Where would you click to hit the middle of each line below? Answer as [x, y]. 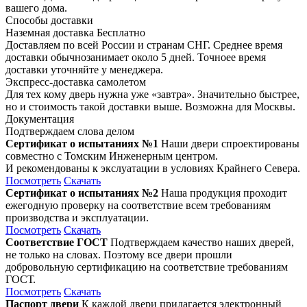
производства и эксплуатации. [77, 217]
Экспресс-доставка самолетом [76, 82]
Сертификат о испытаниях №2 [82, 193]
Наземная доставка [51, 32]
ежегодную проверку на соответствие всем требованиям [138, 205]
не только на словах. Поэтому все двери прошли [119, 254]
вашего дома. [36, 8]
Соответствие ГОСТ [57, 242]
